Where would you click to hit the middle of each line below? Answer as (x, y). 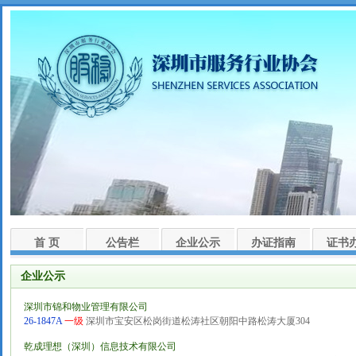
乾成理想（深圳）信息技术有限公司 (100, 346)
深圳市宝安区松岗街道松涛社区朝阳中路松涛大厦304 (196, 321)
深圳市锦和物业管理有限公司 (85, 307)
